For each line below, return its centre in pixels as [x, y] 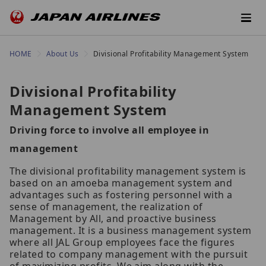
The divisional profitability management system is [128, 171]
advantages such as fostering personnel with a [121, 195]
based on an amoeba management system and [121, 183]
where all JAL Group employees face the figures [122, 243]
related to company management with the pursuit [129, 254]
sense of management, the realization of [106, 207]
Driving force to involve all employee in [110, 130]
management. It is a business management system [131, 231]
